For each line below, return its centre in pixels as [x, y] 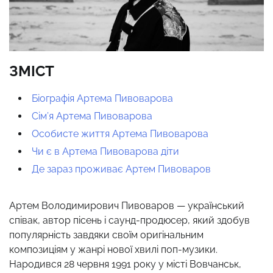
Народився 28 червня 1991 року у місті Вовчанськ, [125, 264]
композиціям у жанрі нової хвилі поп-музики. [113, 249]
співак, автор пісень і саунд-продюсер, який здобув [129, 220]
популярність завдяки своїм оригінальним [106, 235]
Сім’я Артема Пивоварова [92, 116]
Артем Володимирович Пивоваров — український [127, 205]
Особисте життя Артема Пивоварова [120, 133]
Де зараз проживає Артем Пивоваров [121, 169]
